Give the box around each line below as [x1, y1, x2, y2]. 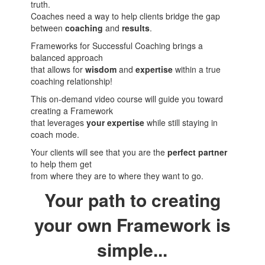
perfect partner [167, 146, 228, 158]
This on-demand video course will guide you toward [31, 93, 224, 105]
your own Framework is [34, 212, 231, 237]
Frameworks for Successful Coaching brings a [31, 40, 203, 51]
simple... [97, 237, 168, 262]
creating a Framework [31, 105, 114, 117]
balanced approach [31, 51, 104, 63]
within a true [175, 63, 221, 75]
